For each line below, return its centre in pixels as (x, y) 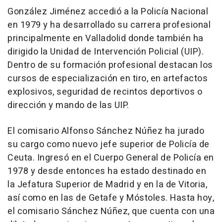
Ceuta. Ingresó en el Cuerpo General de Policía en (111, 158)
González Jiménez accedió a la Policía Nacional (108, 12)
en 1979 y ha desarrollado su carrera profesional (109, 25)
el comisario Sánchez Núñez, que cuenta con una (111, 211)
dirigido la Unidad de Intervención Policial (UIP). (106, 52)
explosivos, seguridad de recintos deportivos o (105, 92)
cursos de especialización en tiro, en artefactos (108, 79)
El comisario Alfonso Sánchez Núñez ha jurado (106, 131)
